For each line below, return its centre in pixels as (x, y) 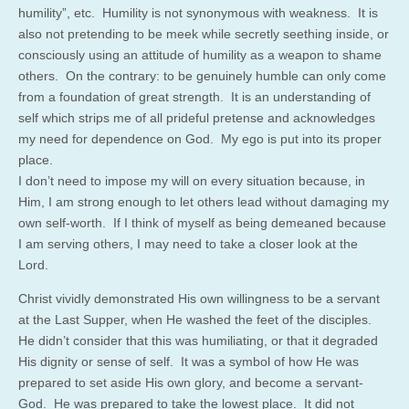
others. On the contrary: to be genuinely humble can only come (202, 75)
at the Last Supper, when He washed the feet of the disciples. (197, 319)
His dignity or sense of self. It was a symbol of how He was (189, 361)
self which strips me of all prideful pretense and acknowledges (197, 117)
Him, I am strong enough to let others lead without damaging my (204, 201)
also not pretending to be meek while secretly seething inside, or (204, 33)
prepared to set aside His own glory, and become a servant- (191, 382)
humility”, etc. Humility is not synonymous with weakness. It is (198, 12)
